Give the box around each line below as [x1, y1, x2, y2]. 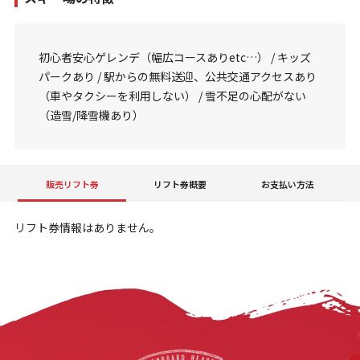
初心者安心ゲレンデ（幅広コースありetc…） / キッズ [38, 49, 311, 66]
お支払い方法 [261, 178, 315, 191]
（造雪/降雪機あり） [38, 107, 144, 124]
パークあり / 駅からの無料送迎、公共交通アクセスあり [38, 68, 317, 85]
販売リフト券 [45, 178, 99, 191]
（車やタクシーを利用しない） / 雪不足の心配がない [38, 88, 306, 104]
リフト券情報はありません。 [14, 219, 161, 236]
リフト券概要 [153, 178, 207, 191]
